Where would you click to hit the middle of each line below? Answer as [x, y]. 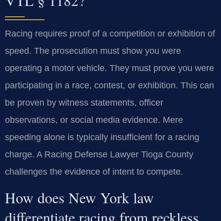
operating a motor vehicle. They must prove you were [110, 68]
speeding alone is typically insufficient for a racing [102, 137]
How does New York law [79, 198]
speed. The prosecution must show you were [93, 51]
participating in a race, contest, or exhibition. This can [110, 85]
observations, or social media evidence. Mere [94, 120]
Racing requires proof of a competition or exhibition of [110, 33]
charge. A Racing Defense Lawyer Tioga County [99, 154]
